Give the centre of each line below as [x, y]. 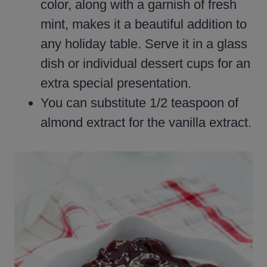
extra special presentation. [116, 83]
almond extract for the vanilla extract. [146, 123]
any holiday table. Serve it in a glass [144, 44]
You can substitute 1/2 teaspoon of [139, 103]
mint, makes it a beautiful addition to [144, 24]
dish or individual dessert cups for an [145, 64]
